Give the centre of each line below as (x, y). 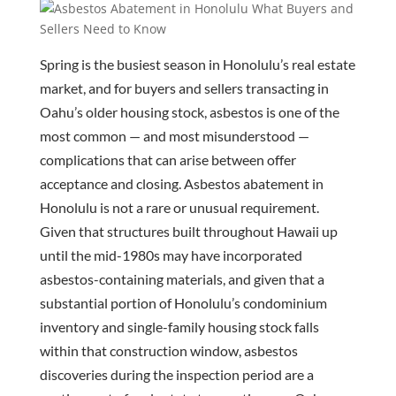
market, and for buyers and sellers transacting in (184, 88)
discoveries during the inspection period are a (176, 374)
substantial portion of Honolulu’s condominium (183, 302)
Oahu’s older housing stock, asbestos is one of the (189, 111)
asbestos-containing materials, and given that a (182, 278)
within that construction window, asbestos (168, 350)
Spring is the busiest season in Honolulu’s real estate (197, 64)
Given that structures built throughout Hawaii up (188, 231)
